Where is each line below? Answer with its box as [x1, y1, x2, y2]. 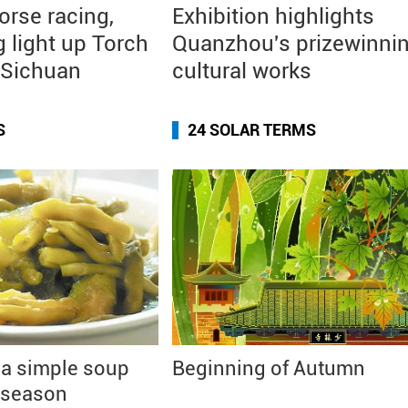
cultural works [172, 58, 311, 84]
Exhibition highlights [172, 4, 374, 29]
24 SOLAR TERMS [188, 120, 316, 139]
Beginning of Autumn [172, 357, 365, 380]
